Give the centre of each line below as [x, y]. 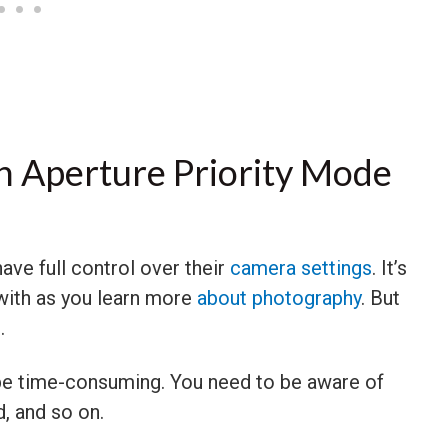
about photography [279, 297]
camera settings [301, 267]
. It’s [389, 267]
